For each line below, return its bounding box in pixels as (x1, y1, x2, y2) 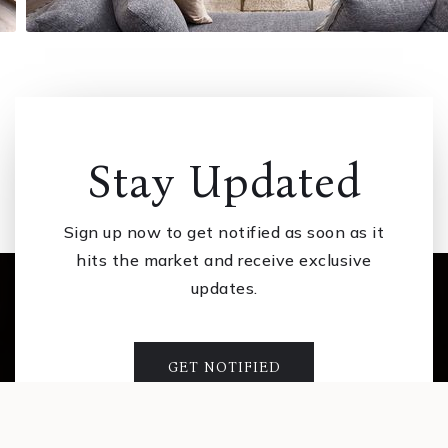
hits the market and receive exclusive (76, 250, 372, 271)
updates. (190, 278, 258, 299)
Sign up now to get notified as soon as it (63, 222, 385, 243)
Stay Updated (87, 155, 361, 210)
